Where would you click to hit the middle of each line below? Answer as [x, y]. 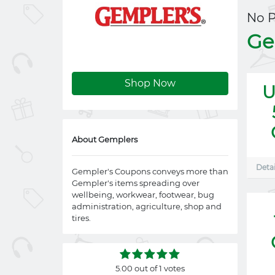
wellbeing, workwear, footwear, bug [143, 195]
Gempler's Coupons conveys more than [150, 171]
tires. [81, 218]
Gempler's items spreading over [136, 183]
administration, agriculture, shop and [147, 206]
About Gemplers [105, 139]
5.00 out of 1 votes [150, 268]
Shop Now [150, 83]
